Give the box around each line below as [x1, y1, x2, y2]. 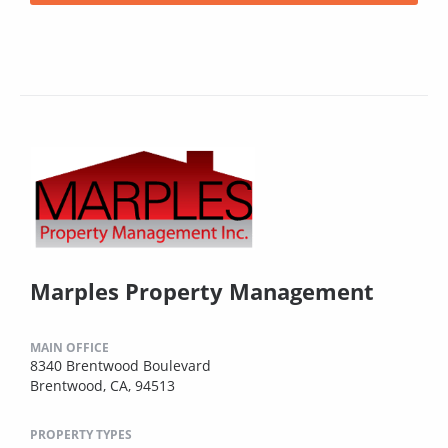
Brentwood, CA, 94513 [30, 376, 175, 396]
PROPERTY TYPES [30, 426, 132, 444]
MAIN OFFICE [30, 339, 109, 357]
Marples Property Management [30, 276, 374, 307]
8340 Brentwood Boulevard [30, 356, 211, 376]
